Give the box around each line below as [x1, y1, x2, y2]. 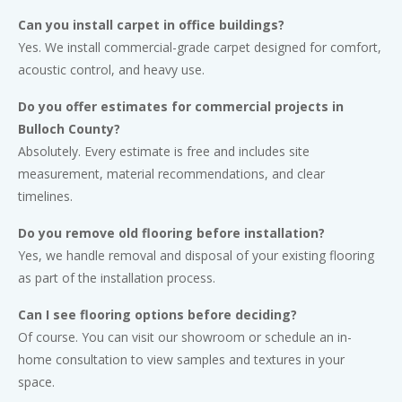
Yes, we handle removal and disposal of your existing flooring [18, 246, 374, 264]
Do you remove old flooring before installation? [18, 223, 325, 241]
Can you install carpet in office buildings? [18, 15, 284, 33]
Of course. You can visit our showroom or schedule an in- [18, 328, 352, 345]
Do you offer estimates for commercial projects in [18, 97, 344, 115]
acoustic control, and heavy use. [18, 60, 208, 78]
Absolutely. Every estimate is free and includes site [18, 142, 310, 160]
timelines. [18, 187, 76, 205]
